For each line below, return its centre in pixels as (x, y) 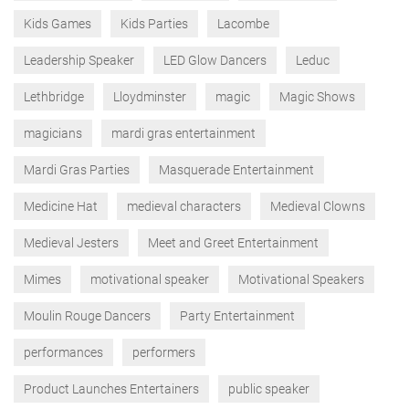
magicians (53, 133)
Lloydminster (150, 97)
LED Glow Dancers (215, 60)
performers (164, 352)
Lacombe (243, 24)
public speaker (269, 389)
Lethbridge (54, 97)
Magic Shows (317, 97)
